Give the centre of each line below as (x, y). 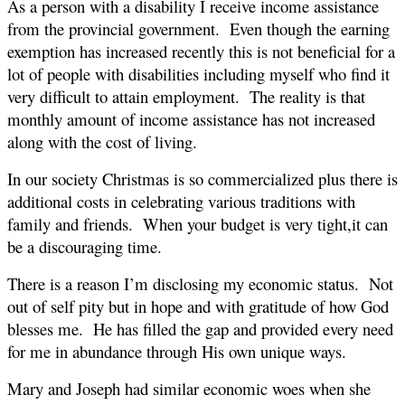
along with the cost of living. (107, 141)
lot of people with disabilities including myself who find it (198, 73)
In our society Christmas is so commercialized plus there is (202, 178)
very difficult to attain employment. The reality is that (186, 96)
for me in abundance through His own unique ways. (182, 351)
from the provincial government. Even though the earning (198, 28)
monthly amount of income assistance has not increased (191, 118)
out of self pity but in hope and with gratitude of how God (198, 306)
